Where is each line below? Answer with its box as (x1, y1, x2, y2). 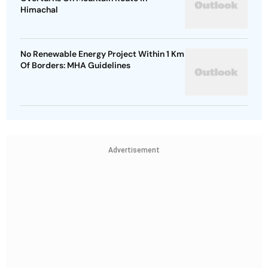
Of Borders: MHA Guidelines (20, 60, 130, 71)
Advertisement (108, 146, 160, 155)
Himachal (20, 4, 58, 16)
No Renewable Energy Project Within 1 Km (20, 48, 184, 60)
